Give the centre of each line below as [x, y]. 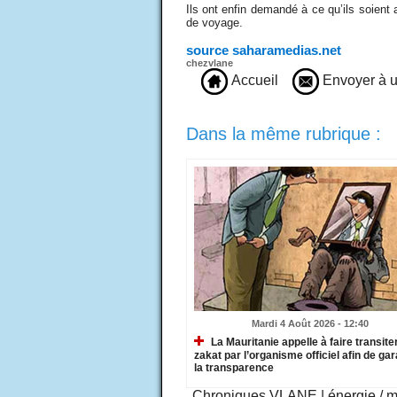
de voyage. [216, 22]
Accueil [253, 81]
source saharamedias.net [263, 50]
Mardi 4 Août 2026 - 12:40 [310, 323]
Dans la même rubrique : [283, 133]
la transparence [234, 368]
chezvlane [209, 62]
